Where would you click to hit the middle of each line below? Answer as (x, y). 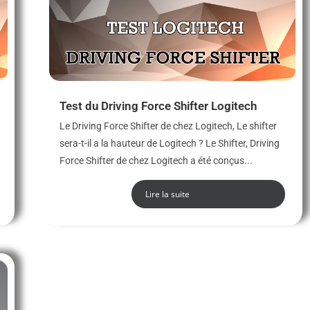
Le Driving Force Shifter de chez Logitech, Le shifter (168, 126)
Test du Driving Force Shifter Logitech (158, 106)
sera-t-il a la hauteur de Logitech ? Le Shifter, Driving (169, 143)
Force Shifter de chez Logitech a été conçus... (156, 160)
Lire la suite (167, 194)
